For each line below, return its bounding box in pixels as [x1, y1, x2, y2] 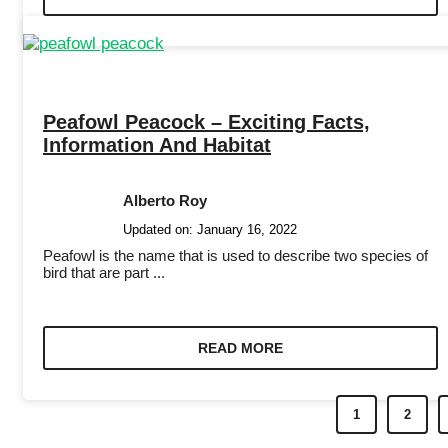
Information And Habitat [43, 133, 271, 156]
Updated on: [123, 221, 197, 237]
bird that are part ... [43, 263, 165, 281]
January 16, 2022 [197, 221, 297, 237]
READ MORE [197, 339, 283, 356]
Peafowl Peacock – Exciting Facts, [43, 110, 370, 133]
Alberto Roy [123, 191, 207, 209]
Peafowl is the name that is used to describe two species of [43, 246, 428, 264]
